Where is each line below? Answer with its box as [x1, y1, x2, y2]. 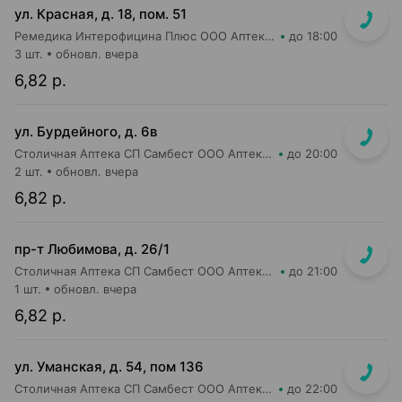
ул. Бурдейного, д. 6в [14, 123, 157, 140]
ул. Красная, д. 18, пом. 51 [14, 5, 187, 22]
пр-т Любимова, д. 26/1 [14, 240, 170, 258]
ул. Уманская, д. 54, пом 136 [14, 358, 204, 375]
